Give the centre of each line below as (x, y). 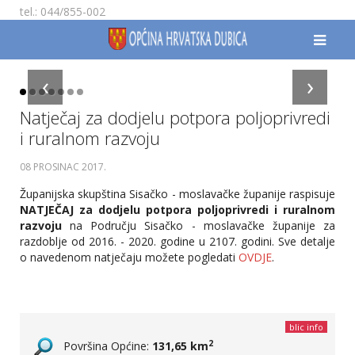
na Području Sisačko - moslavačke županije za (198, 225)
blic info (306, 327)
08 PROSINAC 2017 (62, 167)
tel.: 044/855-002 (63, 11)
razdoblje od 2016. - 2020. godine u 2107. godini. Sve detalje (177, 241)
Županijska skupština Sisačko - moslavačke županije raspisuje (177, 194)
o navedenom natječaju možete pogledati (129, 257)
